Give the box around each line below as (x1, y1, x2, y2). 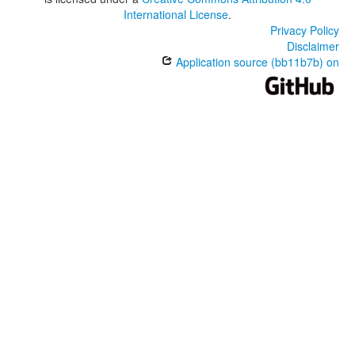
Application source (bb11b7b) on (173, 54, 339, 71)
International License (124, 6, 228, 23)
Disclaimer (287, 38, 339, 55)
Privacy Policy (270, 22, 339, 39)
